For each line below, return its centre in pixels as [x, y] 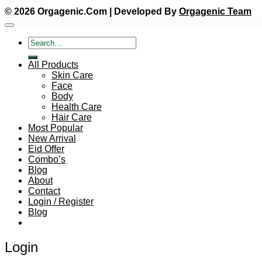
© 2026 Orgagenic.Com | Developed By [92, 11]
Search [42, 41]
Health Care [77, 106]
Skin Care [72, 75]
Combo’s [47, 159]
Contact [44, 191]
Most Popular [56, 127]
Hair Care [72, 117]
